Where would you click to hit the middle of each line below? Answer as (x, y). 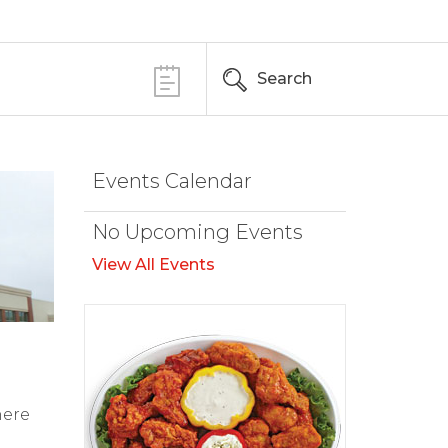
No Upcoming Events (197, 232)
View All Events (153, 264)
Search (284, 78)
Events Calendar (171, 181)
